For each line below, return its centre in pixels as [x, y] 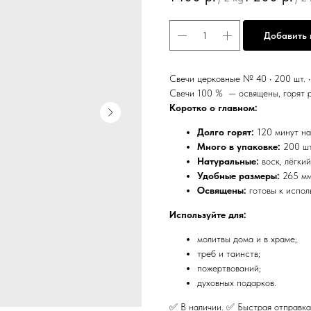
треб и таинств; [229, 254]
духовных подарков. [237, 283]
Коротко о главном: [213, 108]
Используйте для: [208, 215]
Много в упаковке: [239, 147]
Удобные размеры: [238, 176]
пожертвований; [229, 268]
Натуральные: [228, 161]
